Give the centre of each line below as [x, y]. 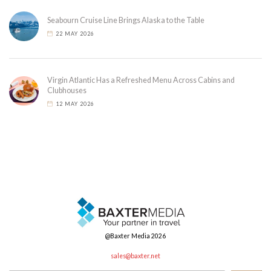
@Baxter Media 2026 [135, 236]
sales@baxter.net [135, 256]
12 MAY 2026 [75, 103]
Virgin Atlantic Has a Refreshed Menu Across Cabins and [141, 80]
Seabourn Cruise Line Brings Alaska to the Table [126, 20]
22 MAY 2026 [75, 33]
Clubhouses [67, 90]
